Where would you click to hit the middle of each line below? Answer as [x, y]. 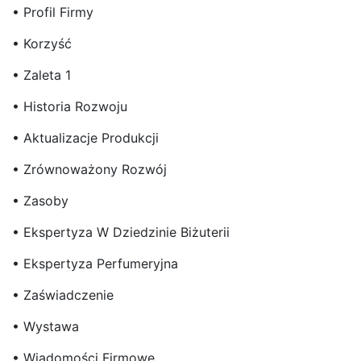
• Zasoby [40, 200]
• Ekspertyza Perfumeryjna [95, 263]
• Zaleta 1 [41, 75]
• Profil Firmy [53, 12]
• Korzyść [42, 43]
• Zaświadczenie [63, 295]
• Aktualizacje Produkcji [85, 137]
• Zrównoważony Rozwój [89, 169]
